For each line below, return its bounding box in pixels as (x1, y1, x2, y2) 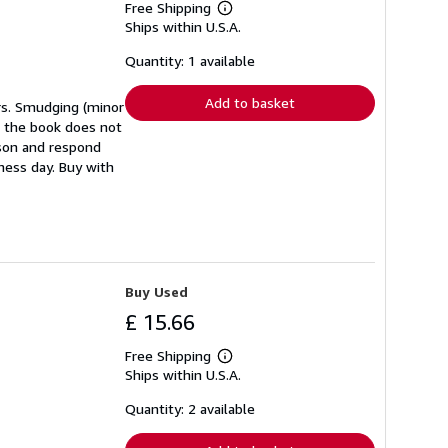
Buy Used (125, 283, 188, 301)
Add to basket (205, 94, 295, 112)
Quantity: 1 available (125, 52, 255, 70)
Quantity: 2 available (125, 400, 255, 418)
